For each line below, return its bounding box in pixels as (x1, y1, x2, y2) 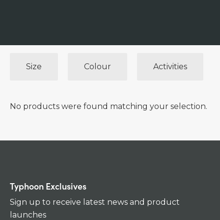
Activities (153, 62, 187, 71)
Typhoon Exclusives (10, 180, 86, 192)
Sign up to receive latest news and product (10, 197, 180, 207)
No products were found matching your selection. (10, 102, 207, 111)
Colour (84, 62, 111, 71)
